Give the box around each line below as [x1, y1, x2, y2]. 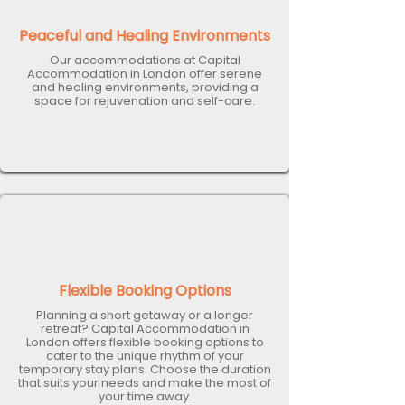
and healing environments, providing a [31, 79, 259, 96]
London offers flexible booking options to [25, 334, 264, 351]
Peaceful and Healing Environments [19, 25, 270, 46]
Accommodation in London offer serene [27, 65, 262, 82]
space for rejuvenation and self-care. [34, 92, 255, 109]
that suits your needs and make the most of [18, 374, 271, 391]
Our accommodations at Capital [49, 52, 240, 69]
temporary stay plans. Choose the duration [18, 361, 271, 378]
